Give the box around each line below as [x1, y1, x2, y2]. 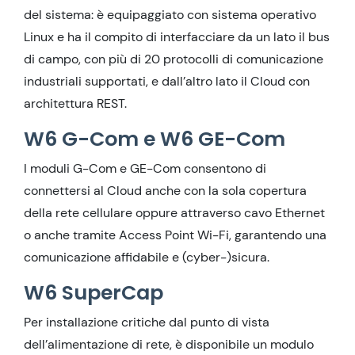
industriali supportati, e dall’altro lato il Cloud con [24, 73, 310, 90]
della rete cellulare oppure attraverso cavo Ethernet [24, 204, 325, 221]
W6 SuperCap [24, 279, 163, 307]
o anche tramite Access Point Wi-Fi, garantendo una [24, 227, 326, 243]
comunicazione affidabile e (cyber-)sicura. [24, 249, 269, 265]
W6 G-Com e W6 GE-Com [24, 125, 285, 153]
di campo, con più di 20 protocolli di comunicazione [24, 51, 323, 67]
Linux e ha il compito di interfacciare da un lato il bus [24, 29, 330, 45]
